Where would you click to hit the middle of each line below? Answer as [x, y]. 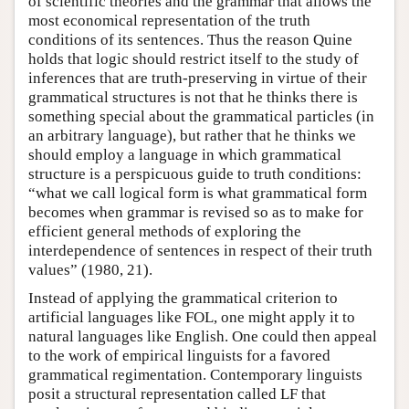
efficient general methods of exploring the [165, 231]
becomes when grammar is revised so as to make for [196, 212]
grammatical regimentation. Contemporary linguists [195, 374]
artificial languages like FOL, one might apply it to [192, 317]
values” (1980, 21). [90, 269]
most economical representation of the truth [169, 20]
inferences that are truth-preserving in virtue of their [198, 78]
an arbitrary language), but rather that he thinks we [192, 135]
